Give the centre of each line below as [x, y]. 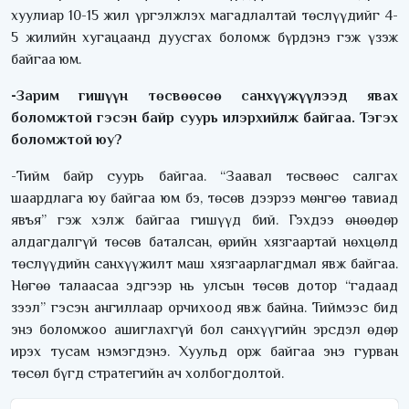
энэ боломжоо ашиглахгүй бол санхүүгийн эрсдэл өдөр [204, 330]
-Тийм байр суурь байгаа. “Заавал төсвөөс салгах [204, 177]
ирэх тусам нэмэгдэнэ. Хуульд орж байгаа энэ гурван [204, 352]
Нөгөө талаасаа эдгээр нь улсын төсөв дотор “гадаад [204, 286]
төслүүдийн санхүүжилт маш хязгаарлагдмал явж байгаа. [204, 264]
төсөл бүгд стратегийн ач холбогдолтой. [147, 374]
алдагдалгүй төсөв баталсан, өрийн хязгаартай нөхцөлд [204, 242]
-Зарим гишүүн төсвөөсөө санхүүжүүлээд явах [204, 96]
